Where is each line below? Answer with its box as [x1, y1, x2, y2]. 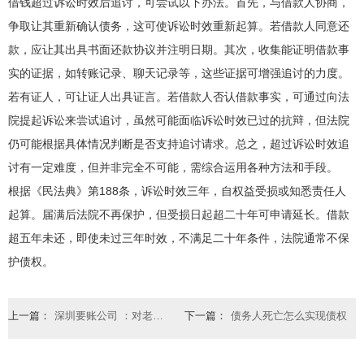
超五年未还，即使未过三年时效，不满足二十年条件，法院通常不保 [8, 231, 349, 245]
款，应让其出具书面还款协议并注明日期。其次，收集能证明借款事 [8, 42, 349, 56]
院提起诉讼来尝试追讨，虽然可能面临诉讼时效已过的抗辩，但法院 [8, 113, 349, 127]
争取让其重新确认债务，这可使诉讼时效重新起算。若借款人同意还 [8, 19, 349, 32]
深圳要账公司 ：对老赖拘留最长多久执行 [153, 310, 163, 323]
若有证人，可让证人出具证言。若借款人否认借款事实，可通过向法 [8, 89, 349, 103]
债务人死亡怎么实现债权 [230, 310, 347, 323]
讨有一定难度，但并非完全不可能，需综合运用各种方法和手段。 [8, 160, 338, 174]
